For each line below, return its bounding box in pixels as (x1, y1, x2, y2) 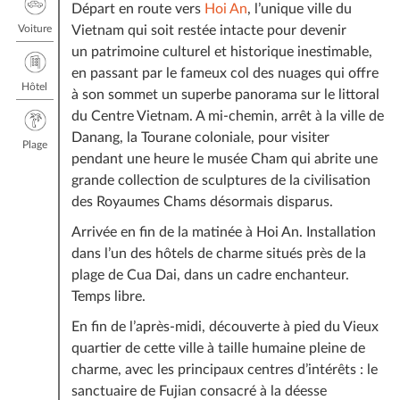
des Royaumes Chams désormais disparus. (71, 194, 333, 209)
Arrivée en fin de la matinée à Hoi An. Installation (71, 224, 376, 239)
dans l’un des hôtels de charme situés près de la (71, 246, 366, 261)
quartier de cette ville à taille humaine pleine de (71, 340, 365, 355)
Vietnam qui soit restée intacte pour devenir (71, 22, 346, 37)
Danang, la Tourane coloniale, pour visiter (71, 129, 329, 145)
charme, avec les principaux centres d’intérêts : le (71, 362, 378, 377)
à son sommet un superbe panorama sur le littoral (71, 87, 379, 102)
